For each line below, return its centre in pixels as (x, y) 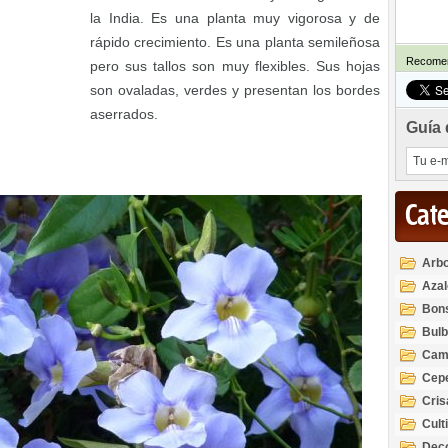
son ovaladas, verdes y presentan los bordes (235, 90)
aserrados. (124, 114)
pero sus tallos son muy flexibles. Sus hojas (235, 66)
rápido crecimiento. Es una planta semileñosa (235, 42)
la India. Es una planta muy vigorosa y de (235, 18)
